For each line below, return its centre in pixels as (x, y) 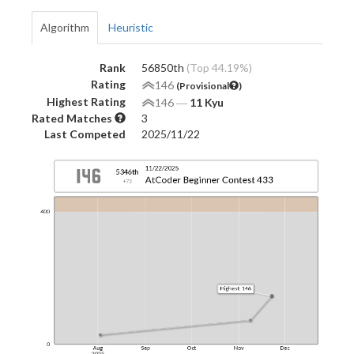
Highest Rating (86, 101)
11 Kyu (207, 102)
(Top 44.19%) (219, 67)
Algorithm (65, 27)
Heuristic (131, 27)
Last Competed (85, 134)
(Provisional (203, 85)
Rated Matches (73, 118)
